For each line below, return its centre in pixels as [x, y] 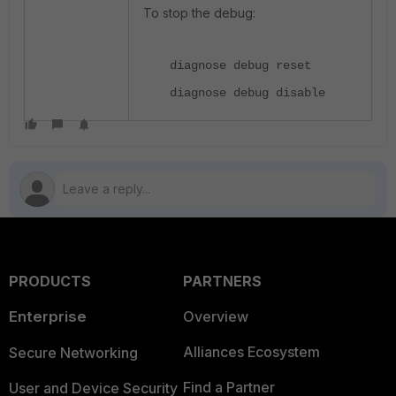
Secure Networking [73, 353]
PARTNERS [222, 281]
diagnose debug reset [240, 66]
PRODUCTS [50, 281]
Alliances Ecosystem [251, 352]
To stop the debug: [199, 13]
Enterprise [48, 316]
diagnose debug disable [247, 93]
